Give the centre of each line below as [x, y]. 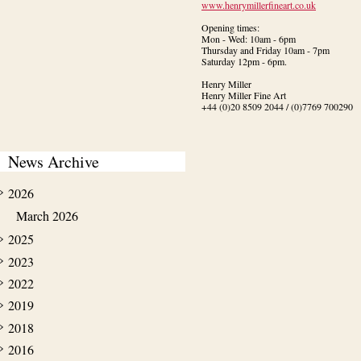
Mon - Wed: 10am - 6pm [249, 39]
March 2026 [47, 216]
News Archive [54, 162]
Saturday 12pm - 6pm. [244, 61]
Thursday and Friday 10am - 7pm [266, 50]
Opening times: [230, 27]
